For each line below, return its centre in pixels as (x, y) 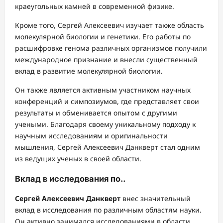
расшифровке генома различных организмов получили (111, 48)
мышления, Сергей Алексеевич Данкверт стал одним (108, 147)
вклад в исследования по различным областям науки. (108, 210)
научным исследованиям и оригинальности (91, 136)
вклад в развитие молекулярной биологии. (89, 71)
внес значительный (156, 199)
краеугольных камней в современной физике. (95, 6)
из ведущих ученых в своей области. (78, 159)
